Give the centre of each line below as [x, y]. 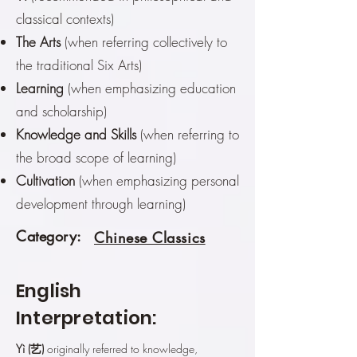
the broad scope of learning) [96, 158]
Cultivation [45, 181]
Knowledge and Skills [76, 135]
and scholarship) [61, 112]
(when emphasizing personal [157, 181]
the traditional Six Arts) [79, 65]
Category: [49, 236]
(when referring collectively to [144, 42]
